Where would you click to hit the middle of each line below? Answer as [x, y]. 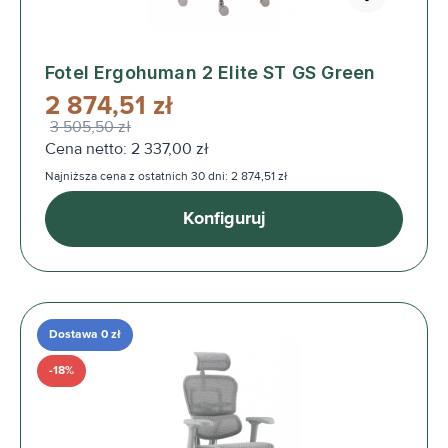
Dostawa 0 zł [85, 334]
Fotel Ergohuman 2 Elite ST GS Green [210, 72]
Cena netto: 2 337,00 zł [127, 148]
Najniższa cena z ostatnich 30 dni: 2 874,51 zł [166, 176]
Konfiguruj [224, 218]
